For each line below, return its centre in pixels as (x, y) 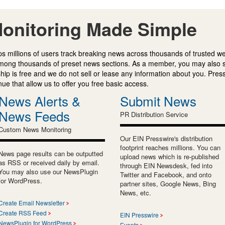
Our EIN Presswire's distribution (166, 138)
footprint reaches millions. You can (170, 147)
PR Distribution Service (154, 114)
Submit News (158, 100)
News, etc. (136, 192)
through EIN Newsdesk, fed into (166, 165)
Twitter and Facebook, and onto (166, 174)
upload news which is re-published (170, 156)
